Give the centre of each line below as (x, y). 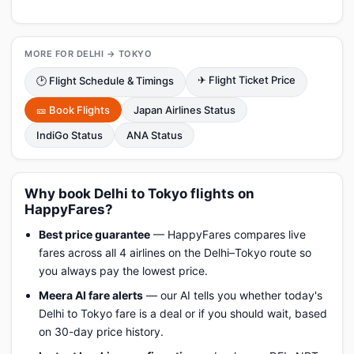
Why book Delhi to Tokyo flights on (139, 194)
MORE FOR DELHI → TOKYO (88, 54)
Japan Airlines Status (185, 110)
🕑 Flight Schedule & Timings (105, 81)
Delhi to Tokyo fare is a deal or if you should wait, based (183, 313)
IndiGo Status (70, 135)
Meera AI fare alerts (91, 295)
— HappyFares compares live (228, 234)
